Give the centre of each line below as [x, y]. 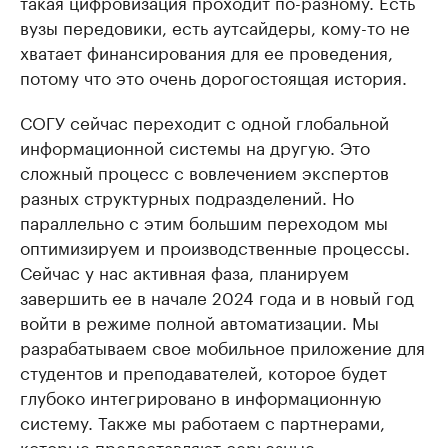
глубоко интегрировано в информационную [200, 396]
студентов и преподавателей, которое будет [203, 371]
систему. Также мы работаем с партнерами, [202, 421]
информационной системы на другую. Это [195, 146]
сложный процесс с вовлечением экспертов [204, 171]
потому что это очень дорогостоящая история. [213, 76]
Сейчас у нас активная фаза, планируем [184, 271]
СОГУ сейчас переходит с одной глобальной [204, 121]
